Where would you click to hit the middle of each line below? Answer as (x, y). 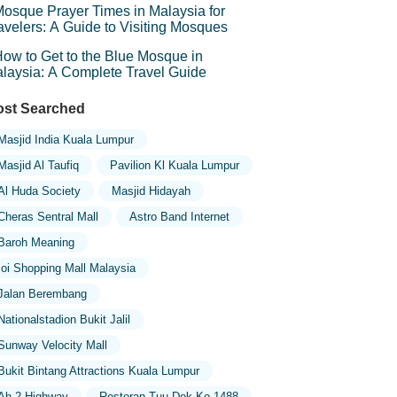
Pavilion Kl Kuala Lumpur (174, 165)
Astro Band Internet (179, 217)
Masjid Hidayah (151, 191)
